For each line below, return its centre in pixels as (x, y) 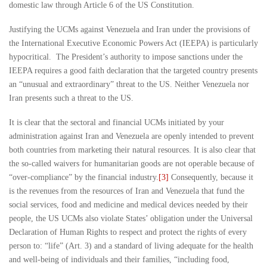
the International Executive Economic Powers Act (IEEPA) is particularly (133, 44)
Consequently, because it (211, 178)
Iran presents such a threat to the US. (71, 98)
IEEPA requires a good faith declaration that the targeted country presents (133, 71)
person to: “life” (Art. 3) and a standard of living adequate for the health (131, 246)
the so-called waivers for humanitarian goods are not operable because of (132, 164)
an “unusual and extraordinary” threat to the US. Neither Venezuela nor (129, 85)
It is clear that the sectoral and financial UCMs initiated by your (117, 123)
